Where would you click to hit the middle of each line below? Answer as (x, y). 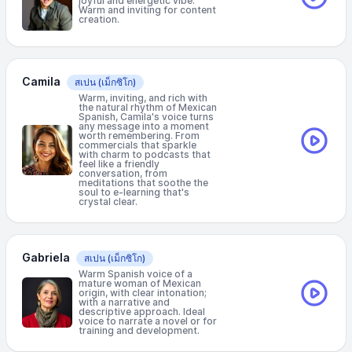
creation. (99, 19)
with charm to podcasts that (145, 154)
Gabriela (46, 257)
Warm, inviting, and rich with (143, 98)
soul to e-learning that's (134, 192)
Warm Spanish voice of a (136, 274)
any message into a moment (144, 126)
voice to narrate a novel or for (148, 321)
